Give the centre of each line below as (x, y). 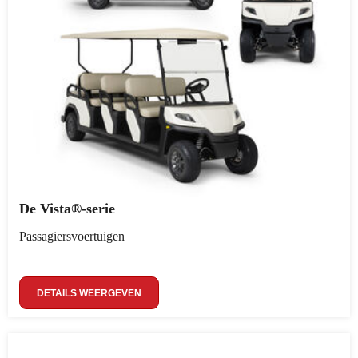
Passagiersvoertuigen (72, 236)
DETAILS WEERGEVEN (89, 293)
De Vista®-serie (67, 209)
